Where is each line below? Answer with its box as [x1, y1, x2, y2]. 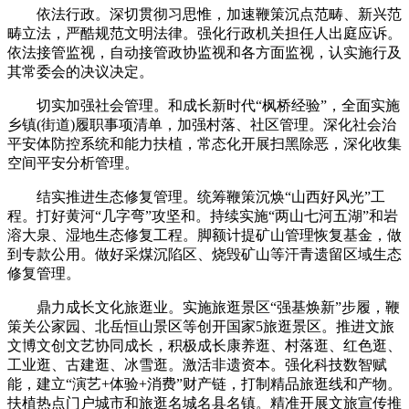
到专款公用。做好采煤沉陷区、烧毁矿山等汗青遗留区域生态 [7, 246, 402, 262]
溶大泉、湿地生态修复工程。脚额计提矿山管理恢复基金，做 [7, 226, 402, 243]
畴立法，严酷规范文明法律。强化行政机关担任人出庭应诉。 [7, 25, 402, 41]
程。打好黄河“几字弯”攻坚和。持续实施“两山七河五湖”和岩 [7, 207, 398, 224]
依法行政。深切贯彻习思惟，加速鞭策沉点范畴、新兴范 [7, 5, 402, 22]
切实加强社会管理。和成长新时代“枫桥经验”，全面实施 [7, 97, 400, 113]
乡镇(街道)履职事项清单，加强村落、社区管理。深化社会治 [7, 116, 396, 132]
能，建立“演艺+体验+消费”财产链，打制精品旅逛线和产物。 [7, 375, 402, 392]
